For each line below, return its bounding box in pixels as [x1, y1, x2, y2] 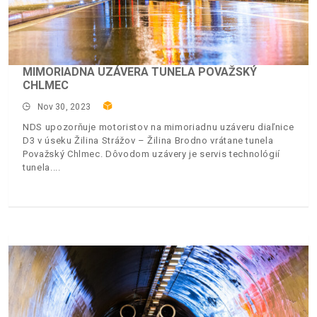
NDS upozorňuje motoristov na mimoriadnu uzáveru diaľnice [23, 122, 294, 133]
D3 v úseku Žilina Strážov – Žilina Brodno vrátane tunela [23, 135, 274, 146]
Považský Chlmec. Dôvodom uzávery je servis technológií [23, 149, 281, 160]
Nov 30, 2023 [38, 102, 91, 113]
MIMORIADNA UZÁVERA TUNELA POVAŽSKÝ [23, 65, 257, 79]
